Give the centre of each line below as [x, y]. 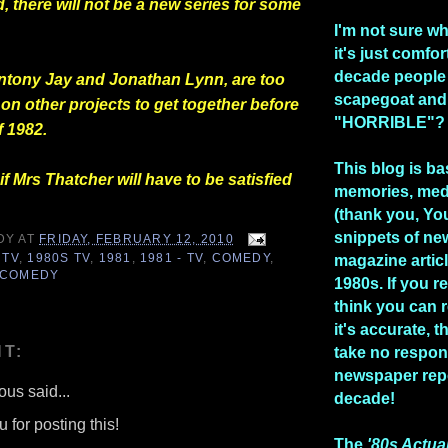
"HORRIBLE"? [389, 122]
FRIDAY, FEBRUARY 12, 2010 [136, 238]
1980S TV [59, 257]
